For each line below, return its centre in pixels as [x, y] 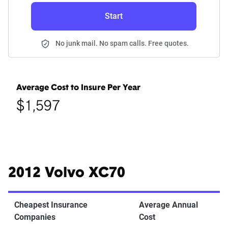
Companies [35, 217]
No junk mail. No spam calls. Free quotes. [122, 44]
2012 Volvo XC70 [67, 174]
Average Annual [168, 205]
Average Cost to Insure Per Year [78, 88]
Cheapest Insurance [51, 205]
